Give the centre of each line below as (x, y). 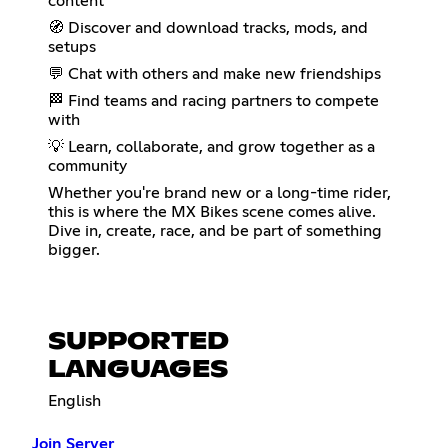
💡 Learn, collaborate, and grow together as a (211, 147)
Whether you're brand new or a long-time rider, (219, 193)
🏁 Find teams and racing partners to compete (213, 101)
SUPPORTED (138, 342)
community (87, 166)
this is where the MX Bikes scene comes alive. (212, 212)
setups (72, 47)
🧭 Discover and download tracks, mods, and (208, 28)
